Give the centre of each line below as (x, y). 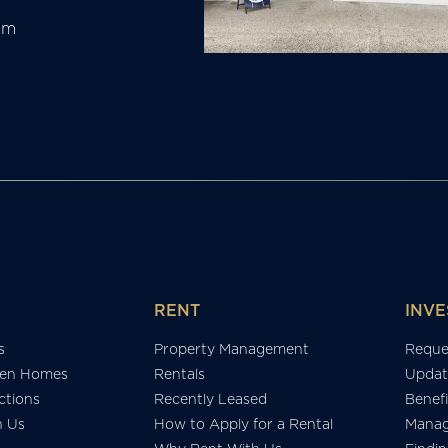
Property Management (231, 349)
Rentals (179, 374)
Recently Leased (210, 399)
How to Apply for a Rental (243, 424)
